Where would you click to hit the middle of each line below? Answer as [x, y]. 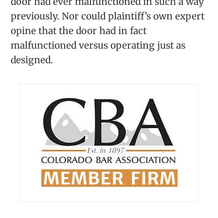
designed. [32, 60]
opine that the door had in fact [79, 30]
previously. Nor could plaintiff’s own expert [108, 16]
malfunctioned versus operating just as [98, 45]
